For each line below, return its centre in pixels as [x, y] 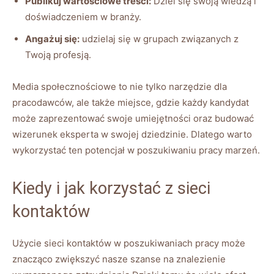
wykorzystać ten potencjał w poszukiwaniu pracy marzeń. [136, 150]
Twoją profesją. [58, 54]
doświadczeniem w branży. [83, 17]
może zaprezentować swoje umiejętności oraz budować [133, 118]
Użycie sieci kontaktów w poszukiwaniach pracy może [129, 243]
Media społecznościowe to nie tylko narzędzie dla [120, 86]
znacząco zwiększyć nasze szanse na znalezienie [119, 259]
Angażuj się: [52, 39]
